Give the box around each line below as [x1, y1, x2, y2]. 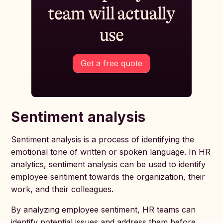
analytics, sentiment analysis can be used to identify [11, 159, 206, 169]
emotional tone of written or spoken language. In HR [11, 147, 211, 157]
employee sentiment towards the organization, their [11, 172, 206, 182]
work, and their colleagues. [11, 184, 114, 194]
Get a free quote [80, 58, 142, 68]
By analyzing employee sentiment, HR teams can [11, 205, 196, 215]
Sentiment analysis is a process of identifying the [11, 134, 195, 144]
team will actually [48, 3, 175, 24]
